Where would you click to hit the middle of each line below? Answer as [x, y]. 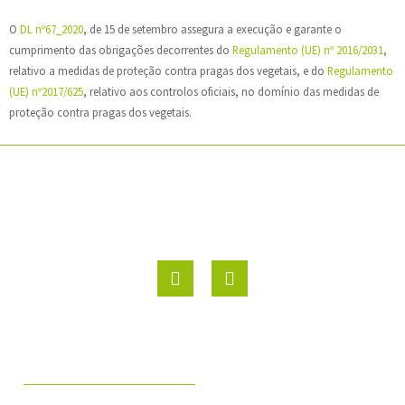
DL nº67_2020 [52, 28]
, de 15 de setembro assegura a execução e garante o [212, 28]
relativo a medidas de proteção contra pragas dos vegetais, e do [168, 70]
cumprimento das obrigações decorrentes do [121, 49]
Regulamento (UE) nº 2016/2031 [308, 49]
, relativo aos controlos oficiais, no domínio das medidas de [231, 91]
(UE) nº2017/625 [46, 91]
